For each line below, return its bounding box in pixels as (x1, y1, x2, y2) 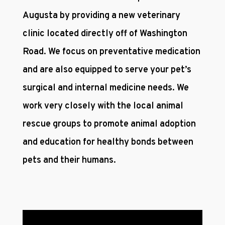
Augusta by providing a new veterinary (22, 10, 180, 22)
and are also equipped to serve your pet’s (22, 64, 191, 76)
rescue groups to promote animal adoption (22, 119, 196, 131)
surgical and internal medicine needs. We (22, 82, 189, 94)
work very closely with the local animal (22, 100, 183, 113)
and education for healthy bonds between (22, 137, 193, 149)
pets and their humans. (22, 155, 116, 167)
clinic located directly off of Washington (22, 28, 187, 40)
